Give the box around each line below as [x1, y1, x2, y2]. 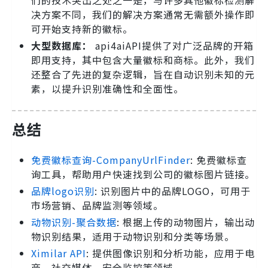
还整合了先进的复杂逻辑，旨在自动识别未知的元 [31, 67, 255, 82]
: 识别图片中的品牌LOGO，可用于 [95, 183, 251, 198]
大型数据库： [31, 38, 92, 53]
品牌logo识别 [31, 183, 95, 198]
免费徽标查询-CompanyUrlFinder [31, 152, 190, 167]
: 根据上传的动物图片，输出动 [117, 214, 255, 229]
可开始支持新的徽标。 [31, 22, 133, 36]
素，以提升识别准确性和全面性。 [31, 81, 184, 96]
